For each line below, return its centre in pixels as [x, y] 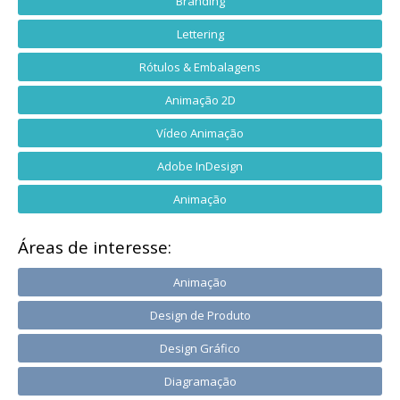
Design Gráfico [200, 348]
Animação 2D [200, 100]
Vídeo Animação [200, 133]
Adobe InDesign [200, 166]
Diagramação [200, 381]
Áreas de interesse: [95, 247]
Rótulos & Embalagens [200, 67]
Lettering [200, 33]
